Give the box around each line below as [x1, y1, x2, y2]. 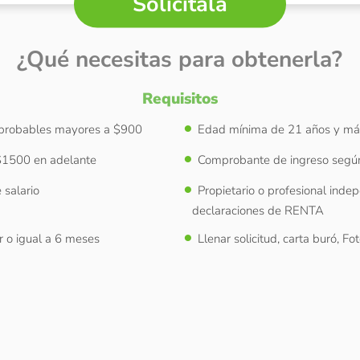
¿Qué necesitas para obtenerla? [17, 43, 343, 75]
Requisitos [141, 88, 218, 109]
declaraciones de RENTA [191, 202, 324, 219]
